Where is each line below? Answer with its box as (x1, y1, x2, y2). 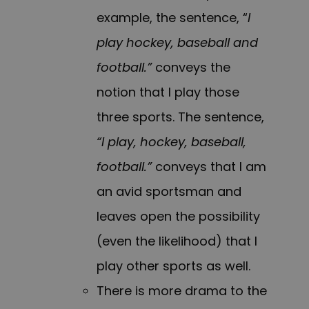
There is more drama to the (97, 282, 267, 300)
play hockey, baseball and (97, 34, 258, 52)
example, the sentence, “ (97, 9, 248, 27)
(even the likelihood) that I (97, 232, 257, 250)
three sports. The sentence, (97, 108, 264, 126)
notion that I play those (97, 83, 239, 101)
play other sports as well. (97, 257, 250, 275)
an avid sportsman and (97, 183, 241, 201)
